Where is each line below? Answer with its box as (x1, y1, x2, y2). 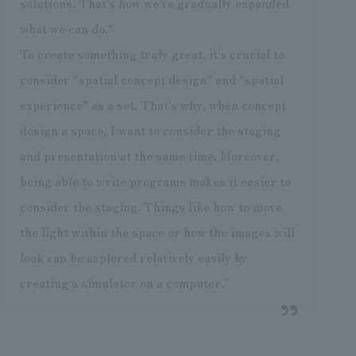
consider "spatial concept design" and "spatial (19, 68, 284, 88)
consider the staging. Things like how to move (19, 195, 282, 215)
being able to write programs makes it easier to (19, 170, 291, 190)
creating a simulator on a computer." (19, 272, 230, 292)
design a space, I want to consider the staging (19, 119, 281, 139)
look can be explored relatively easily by (19, 246, 247, 266)
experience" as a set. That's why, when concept (19, 94, 286, 114)
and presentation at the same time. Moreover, (19, 145, 279, 164)
